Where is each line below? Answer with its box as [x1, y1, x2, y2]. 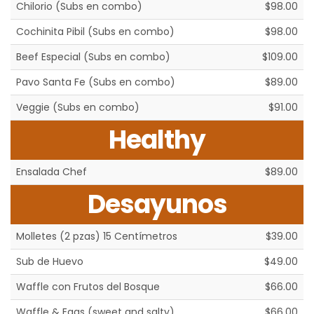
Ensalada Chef [16, 165, 87, 179]
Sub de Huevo [16, 254, 83, 269]
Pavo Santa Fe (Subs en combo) [16, 75, 175, 90]
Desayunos [87, 186, 227, 223]
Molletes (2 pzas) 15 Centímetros [16, 229, 177, 244]
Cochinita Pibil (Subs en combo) [16, 25, 175, 39]
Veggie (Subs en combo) [16, 100, 139, 115]
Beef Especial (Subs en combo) [16, 50, 170, 64]
